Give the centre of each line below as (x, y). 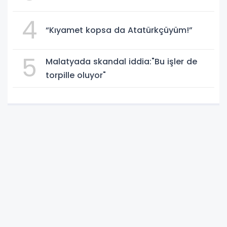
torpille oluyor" (76, 75)
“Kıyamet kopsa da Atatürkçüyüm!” (119, 30)
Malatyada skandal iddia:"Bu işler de (121, 61)
